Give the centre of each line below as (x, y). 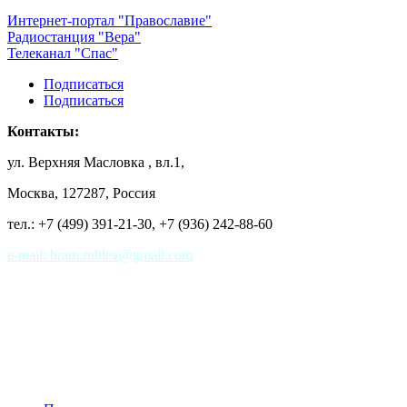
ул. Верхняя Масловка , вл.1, (96, 163)
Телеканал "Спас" (63, 54)
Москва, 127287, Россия (81, 194)
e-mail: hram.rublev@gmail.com (100, 255)
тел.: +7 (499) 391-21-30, (83, 224)
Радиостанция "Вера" (74, 37)
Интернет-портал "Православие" (109, 21)
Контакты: (43, 132)
